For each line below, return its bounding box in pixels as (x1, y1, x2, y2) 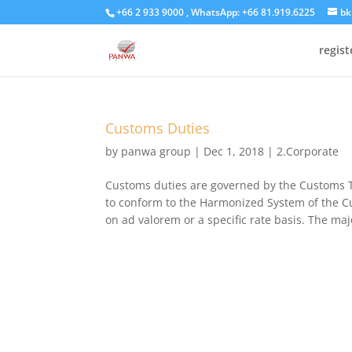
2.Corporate (277, 144, 339, 159)
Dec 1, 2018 (203, 144, 265, 159)
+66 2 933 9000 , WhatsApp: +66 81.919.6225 (116, 5, 316, 19)
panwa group (121, 144, 192, 159)
